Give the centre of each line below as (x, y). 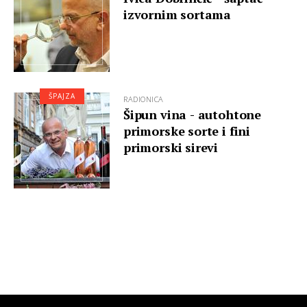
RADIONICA (144, 99)
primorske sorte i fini (187, 131)
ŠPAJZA (62, 96)
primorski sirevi (171, 147)
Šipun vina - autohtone (193, 114)
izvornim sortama (177, 14)
